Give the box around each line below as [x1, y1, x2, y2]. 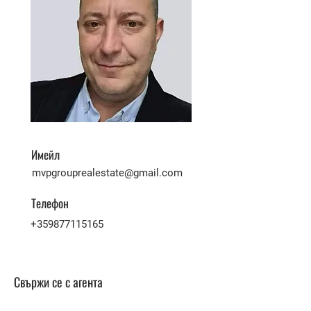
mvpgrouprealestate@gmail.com [32, 167, 183, 179]
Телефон [31, 194, 69, 212]
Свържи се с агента [14, 273, 103, 291]
